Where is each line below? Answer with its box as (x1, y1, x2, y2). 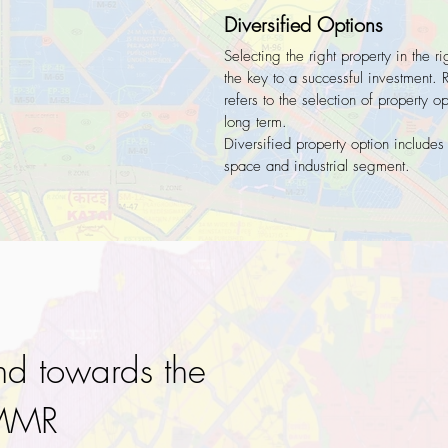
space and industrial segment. (224, 156, 415, 176)
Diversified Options (224, 11, 383, 38)
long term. (224, 112, 292, 132)
